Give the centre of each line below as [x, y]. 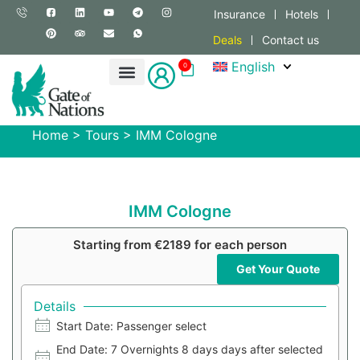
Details [55, 307]
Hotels [301, 14]
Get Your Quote [278, 269]
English [253, 67]
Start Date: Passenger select [131, 326]
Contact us [290, 40]
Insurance [239, 14]
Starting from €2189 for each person [180, 245]
